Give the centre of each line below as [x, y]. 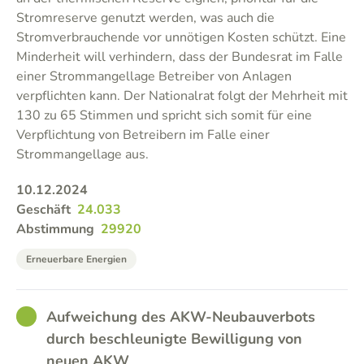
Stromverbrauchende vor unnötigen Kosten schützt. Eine [181, 37]
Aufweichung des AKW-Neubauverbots [181, 317]
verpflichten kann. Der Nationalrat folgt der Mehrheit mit [182, 96]
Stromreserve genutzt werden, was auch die [145, 18]
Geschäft [43, 210]
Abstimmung [55, 229]
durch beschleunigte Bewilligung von [174, 339]
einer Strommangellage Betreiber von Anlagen [154, 76]
